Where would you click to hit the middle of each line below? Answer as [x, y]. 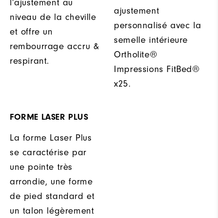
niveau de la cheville [53, 17]
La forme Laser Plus [51, 137]
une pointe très [41, 167]
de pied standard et [52, 196]
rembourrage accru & [54, 46]
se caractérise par [48, 152]
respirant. [29, 61]
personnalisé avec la [158, 25]
